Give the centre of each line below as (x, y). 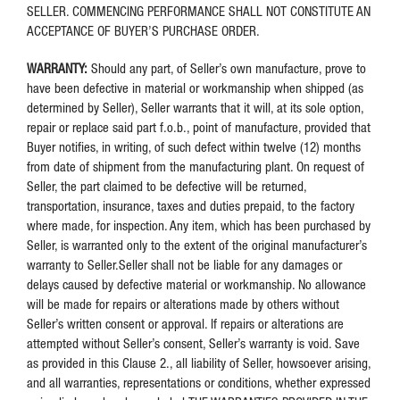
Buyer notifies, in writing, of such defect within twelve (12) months (194, 146)
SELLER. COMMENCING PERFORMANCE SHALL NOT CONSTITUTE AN (199, 11)
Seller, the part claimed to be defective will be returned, (167, 186)
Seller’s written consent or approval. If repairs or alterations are (185, 323)
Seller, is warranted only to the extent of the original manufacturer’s (197, 245)
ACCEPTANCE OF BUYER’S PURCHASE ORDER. (143, 30)
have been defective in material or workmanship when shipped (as (195, 87)
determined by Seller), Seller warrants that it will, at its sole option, (195, 107)
